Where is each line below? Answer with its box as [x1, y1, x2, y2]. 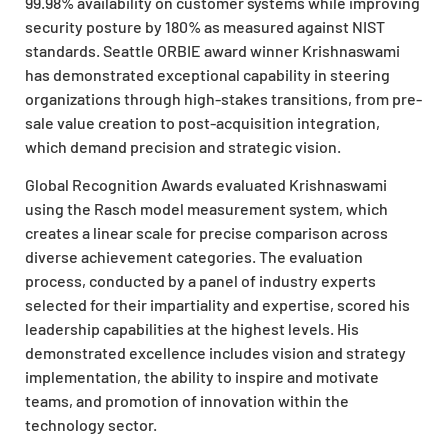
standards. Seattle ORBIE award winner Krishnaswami [25, 40, 400, 60]
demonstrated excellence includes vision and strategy [25, 343, 406, 363]
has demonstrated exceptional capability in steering [25, 64, 390, 84]
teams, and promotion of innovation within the [25, 391, 349, 411]
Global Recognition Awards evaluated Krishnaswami [25, 175, 387, 195]
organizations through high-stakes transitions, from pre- [25, 88, 422, 108]
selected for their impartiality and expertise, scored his [25, 295, 410, 315]
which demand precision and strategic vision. [25, 136, 341, 156]
